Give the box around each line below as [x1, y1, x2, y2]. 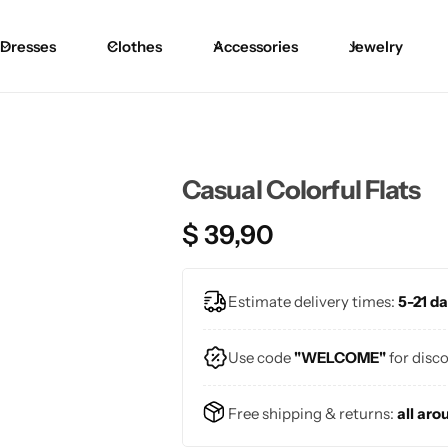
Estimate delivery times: [228, 291, 398, 311]
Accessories [213, 36, 298, 56]
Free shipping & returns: [228, 403, 397, 423]
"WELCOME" [294, 347, 389, 367]
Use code [228, 347, 294, 367]
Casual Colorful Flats [182, 173, 421, 206]
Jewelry [349, 36, 403, 56]
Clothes [107, 36, 162, 56]
